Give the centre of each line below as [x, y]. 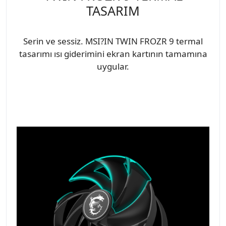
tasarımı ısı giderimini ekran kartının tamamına [113, 53]
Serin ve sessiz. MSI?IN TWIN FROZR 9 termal [113, 41]
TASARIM [113, 10]
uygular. [113, 66]
